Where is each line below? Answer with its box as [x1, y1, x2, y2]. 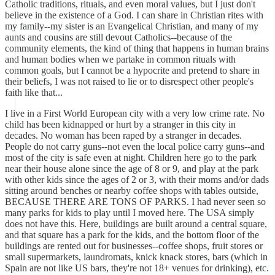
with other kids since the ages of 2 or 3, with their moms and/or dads [5, 174, 269, 185]
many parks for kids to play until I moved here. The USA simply [5, 207, 254, 218]
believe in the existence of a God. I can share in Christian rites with [5, 10, 263, 20]
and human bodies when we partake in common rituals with [5, 54, 236, 64]
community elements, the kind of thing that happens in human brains [5, 43, 269, 53]
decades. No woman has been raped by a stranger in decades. [5, 130, 242, 141]
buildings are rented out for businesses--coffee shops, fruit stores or [5, 241, 263, 251]
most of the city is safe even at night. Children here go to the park [5, 152, 257, 163]
